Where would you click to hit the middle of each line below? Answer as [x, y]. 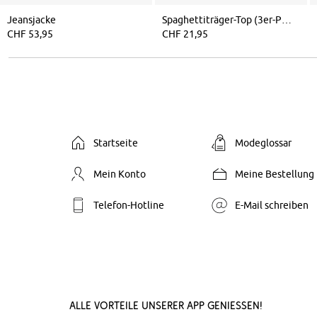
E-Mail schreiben [272, 205]
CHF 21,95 [185, 34]
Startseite [116, 143]
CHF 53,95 [30, 34]
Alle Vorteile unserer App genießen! [166, 305]
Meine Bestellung [275, 174]
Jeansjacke [31, 19]
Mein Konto [120, 174]
